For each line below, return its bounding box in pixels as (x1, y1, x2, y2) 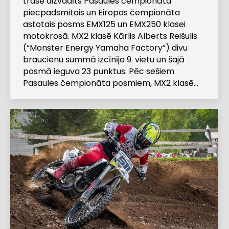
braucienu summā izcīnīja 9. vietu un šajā (23, 53, 185, 65)
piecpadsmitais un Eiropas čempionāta (23, 6, 180, 18)
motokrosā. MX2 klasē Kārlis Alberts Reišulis (23, 30, 197, 42)
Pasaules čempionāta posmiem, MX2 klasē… (23, 77, 198, 89)
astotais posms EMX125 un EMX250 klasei (23, 18, 186, 30)
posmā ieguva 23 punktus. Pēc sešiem (23, 65, 174, 77)
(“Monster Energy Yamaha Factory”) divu (23, 41, 188, 54)
